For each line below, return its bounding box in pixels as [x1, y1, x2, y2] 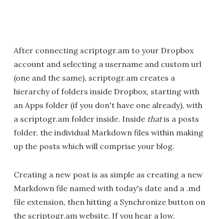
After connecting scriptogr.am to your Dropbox [14, 45, 194, 55]
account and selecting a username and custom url [14, 59, 201, 69]
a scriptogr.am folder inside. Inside [14, 114, 147, 124]
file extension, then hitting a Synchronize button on [14, 197, 205, 207]
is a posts [162, 114, 199, 124]
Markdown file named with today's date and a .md [14, 183, 200, 193]
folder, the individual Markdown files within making [14, 128, 203, 137]
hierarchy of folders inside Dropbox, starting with [14, 87, 199, 96]
